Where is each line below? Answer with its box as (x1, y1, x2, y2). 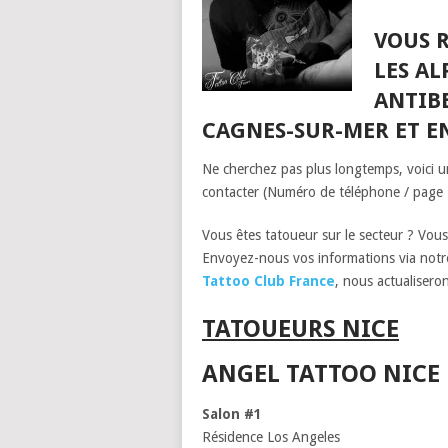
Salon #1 (202, 406, 262, 422)
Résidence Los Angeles (202, 429, 340, 445)
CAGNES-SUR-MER (202, 118, 389, 143)
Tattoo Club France (202, 273, 335, 289)
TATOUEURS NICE (202, 315, 399, 343)
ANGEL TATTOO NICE (202, 360, 440, 388)
